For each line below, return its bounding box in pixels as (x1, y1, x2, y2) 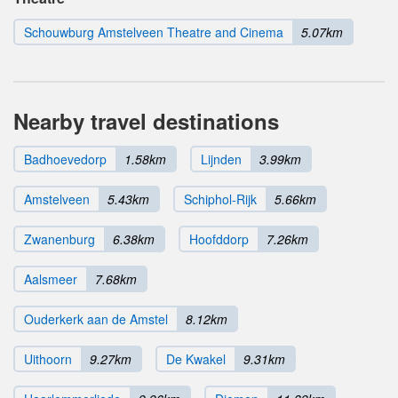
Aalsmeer (24, 270, 77, 289)
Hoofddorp (189, 230, 249, 249)
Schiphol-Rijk (184, 190, 257, 209)
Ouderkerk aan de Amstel (24, 310, 168, 329)
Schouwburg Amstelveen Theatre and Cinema (24, 23, 283, 42)
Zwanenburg (24, 230, 95, 249)
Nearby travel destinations (13, 106, 279, 137)
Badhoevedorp (24, 150, 107, 169)
